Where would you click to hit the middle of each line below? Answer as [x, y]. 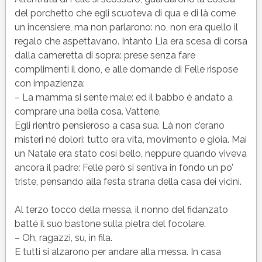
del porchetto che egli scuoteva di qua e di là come [125, 13]
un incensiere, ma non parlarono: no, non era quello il [126, 27]
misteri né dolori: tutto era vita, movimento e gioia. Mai [130, 139]
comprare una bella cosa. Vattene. [87, 111]
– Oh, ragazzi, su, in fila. [63, 237]
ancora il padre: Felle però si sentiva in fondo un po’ [124, 167]
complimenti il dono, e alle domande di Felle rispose [126, 69]
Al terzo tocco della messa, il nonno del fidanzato [121, 209]
